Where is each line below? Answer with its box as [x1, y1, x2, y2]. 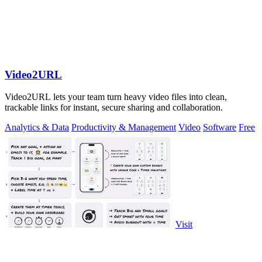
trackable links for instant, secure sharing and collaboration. [5, 102, 223, 113]
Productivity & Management [71, 122, 176, 133]
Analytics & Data [5, 122, 69, 133]
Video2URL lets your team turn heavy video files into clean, [5, 92, 227, 102]
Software [203, 122, 236, 133]
